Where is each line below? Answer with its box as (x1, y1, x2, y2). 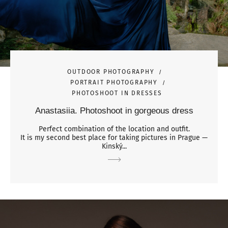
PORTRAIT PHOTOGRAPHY (70, 78, 158, 86)
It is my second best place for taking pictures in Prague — (20, 133, 208, 142)
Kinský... (101, 141, 127, 151)
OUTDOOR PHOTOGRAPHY (67, 68, 155, 75)
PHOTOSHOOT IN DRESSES (72, 89, 162, 97)
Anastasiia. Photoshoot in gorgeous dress (35, 105, 193, 116)
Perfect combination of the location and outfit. (38, 124, 190, 133)
